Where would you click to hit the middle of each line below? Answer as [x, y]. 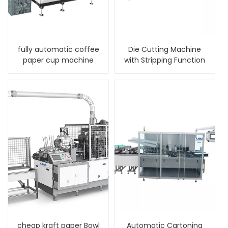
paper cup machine [58, 60]
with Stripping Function [165, 60]
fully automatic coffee [58, 49]
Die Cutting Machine [165, 49]
